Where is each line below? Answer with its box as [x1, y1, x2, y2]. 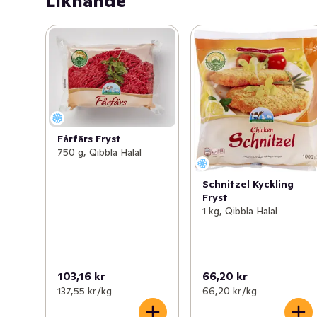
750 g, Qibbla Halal [57, 145, 142, 158]
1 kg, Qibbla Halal [202, 204, 278, 218]
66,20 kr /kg [202, 284, 258, 297]
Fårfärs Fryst [57, 132, 121, 145]
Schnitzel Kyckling [202, 178, 294, 191]
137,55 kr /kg [57, 284, 112, 297]
